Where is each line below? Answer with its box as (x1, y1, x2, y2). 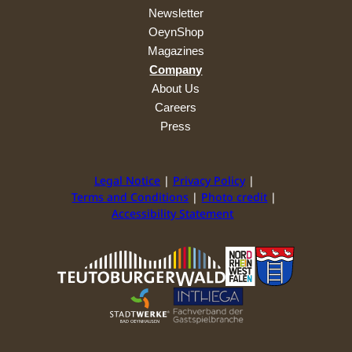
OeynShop (148, 25, 203, 39)
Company (149, 63, 203, 77)
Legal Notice (93, 173, 160, 189)
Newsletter (148, 6, 203, 20)
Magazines (147, 44, 204, 58)
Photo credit (201, 189, 268, 205)
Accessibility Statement (112, 206, 234, 222)
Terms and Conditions (71, 189, 189, 205)
